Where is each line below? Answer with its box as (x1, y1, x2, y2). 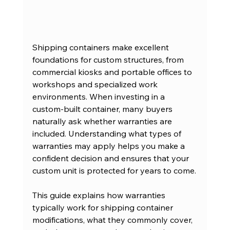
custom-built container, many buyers (32, 104, 175, 114)
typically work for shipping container (32, 202, 175, 213)
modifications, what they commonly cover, (32, 215, 195, 225)
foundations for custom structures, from (32, 54, 186, 65)
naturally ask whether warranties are (32, 116, 174, 127)
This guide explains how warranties (32, 190, 167, 201)
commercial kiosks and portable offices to (32, 67, 194, 78)
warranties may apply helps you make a (32, 141, 187, 151)
